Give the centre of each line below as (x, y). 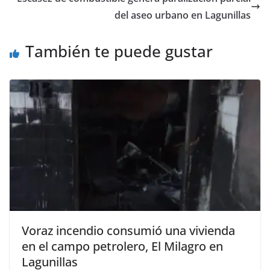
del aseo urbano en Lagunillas (183, 15)
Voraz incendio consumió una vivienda (128, 231)
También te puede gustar (119, 51)
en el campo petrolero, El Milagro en (122, 246)
